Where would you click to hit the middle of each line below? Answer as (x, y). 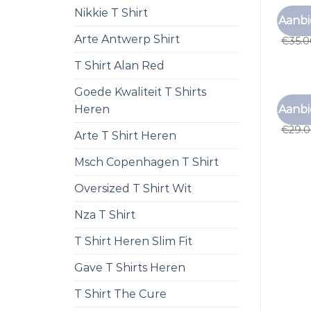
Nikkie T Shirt (111, 13)
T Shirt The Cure (120, 294)
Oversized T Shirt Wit (133, 188)
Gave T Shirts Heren (130, 268)
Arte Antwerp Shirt (127, 39)
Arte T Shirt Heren (125, 136)
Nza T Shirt (105, 215)
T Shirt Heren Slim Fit (133, 241)
